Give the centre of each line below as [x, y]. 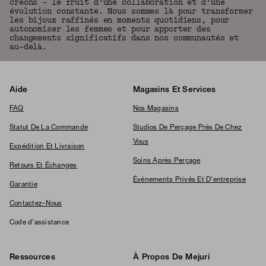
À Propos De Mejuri [172, 257]
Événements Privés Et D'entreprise [189, 180]
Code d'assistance [39, 223]
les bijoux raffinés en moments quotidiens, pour [120, 20]
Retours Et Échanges [43, 166]
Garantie [23, 185]
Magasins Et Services [175, 90]
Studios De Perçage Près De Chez [188, 128]
